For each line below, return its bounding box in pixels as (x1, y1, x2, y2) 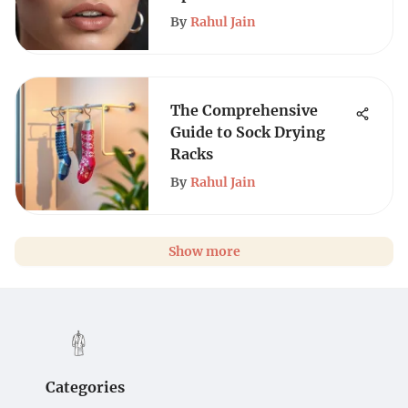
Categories (46, 378, 125, 396)
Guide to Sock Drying (170, 123, 325, 141)
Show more (168, 243, 240, 260)
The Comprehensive (170, 101, 318, 119)
